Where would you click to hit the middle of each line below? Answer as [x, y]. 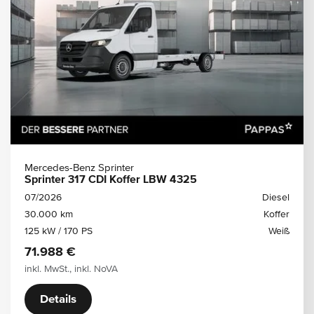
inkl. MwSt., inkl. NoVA [71, 269]
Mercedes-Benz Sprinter [79, 168]
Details [58, 299]
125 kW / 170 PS [59, 231]
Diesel [276, 197]
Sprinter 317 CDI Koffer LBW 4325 [111, 180]
